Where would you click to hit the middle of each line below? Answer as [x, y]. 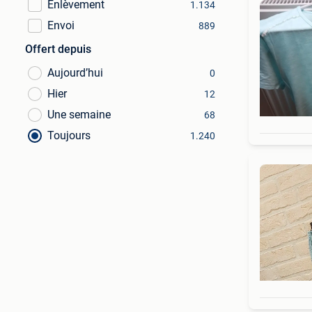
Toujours [69, 135]
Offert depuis [58, 49]
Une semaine [79, 115]
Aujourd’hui [75, 73]
